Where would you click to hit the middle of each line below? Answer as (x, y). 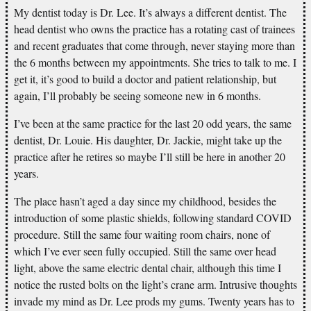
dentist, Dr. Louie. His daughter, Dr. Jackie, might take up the (148, 140)
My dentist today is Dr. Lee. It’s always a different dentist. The (150, 12)
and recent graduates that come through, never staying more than (154, 45)
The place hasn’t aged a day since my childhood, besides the (145, 201)
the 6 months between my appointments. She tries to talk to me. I (155, 62)
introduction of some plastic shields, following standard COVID (153, 217)
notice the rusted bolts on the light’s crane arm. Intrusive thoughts (155, 284)
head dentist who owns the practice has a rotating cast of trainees (154, 28)
